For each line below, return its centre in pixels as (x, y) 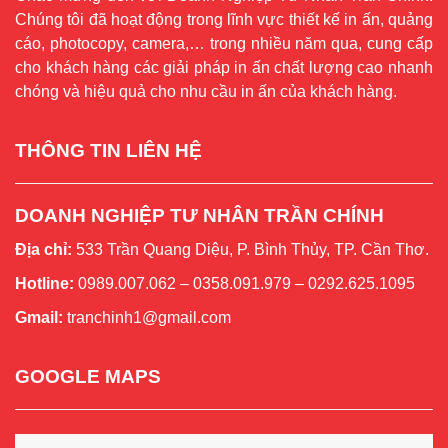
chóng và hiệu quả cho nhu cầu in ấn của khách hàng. (206, 92)
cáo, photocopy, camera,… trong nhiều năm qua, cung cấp (224, 44)
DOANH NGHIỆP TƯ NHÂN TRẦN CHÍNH (202, 216)
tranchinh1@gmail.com (149, 318)
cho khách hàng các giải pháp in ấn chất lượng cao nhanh (224, 68)
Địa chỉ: (43, 250)
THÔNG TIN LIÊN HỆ (108, 151)
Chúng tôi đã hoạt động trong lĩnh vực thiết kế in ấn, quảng (224, 20)
